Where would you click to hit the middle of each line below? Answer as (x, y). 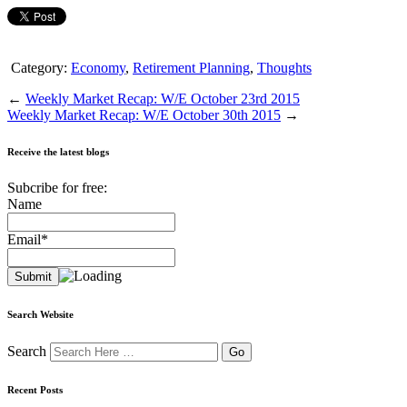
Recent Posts (35, 389)
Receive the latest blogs (58, 151)
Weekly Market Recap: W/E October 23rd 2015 (163, 98)
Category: (39, 67)
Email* (28, 239)
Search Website (40, 314)
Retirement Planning (191, 67)
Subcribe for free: (57, 187)
